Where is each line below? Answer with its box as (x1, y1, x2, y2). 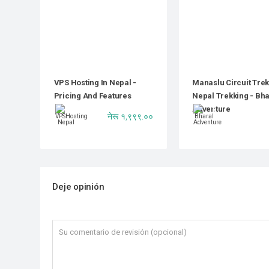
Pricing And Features (53, 91, 131, 100)
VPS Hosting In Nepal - (53, 77, 137, 87)
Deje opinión (52, 181, 104, 192)
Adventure (192, 104, 231, 113)
